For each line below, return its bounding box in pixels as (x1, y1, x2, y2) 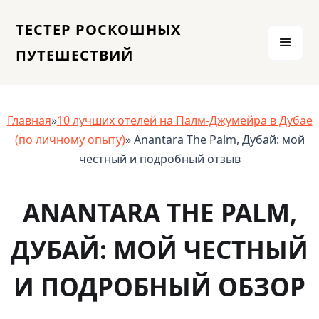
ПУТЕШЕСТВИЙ (16, 46, 134, 65)
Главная (6, 113, 51, 129)
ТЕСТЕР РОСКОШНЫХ (16, 20, 182, 39)
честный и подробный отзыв (78, 151, 241, 167)
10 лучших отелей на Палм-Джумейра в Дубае (56, 113, 313, 129)
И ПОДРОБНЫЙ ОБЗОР (14, 269, 305, 303)
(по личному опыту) (14, 132, 125, 148)
